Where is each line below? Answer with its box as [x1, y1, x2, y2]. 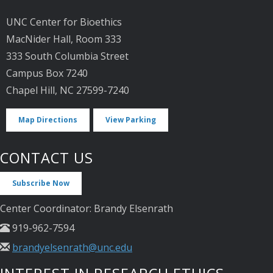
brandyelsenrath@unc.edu [12, 240, 132, 254]
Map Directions [18, 114, 77, 125]
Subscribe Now [12, 177, 69, 188]
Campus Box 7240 [6, 66, 88, 80]
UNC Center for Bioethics [6, 15, 122, 29]
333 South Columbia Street [6, 49, 129, 63]
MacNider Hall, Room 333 [6, 32, 121, 46]
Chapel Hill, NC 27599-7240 [6, 83, 129, 97]
